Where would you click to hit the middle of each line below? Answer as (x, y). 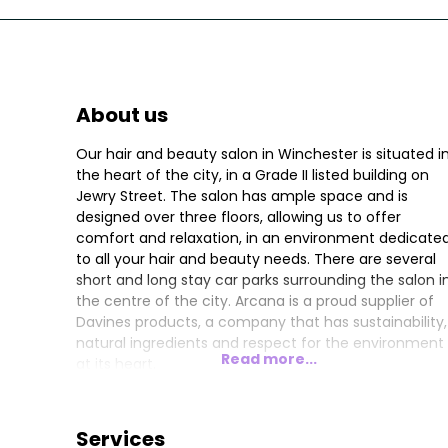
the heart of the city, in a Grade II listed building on (252, 174)
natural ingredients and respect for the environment (260, 342)
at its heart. (116, 363)
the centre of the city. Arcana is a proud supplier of (255, 300)
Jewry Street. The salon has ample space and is (242, 195)
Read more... (268, 358)
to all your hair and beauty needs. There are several (256, 258)
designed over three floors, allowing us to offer (238, 216)
